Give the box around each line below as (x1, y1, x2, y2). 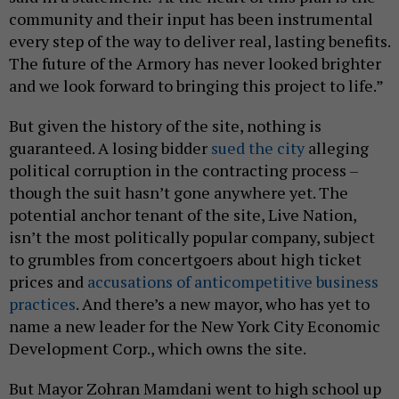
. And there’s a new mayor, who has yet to (76, 292, 370, 314)
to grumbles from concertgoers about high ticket (9, 248, 362, 270)
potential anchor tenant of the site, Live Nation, (9, 203, 356, 225)
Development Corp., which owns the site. (9, 337, 306, 359)
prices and (9, 270, 87, 292)
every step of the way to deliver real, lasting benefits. (9, 29, 390, 52)
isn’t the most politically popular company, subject (9, 225, 375, 248)
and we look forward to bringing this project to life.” (9, 74, 384, 96)
